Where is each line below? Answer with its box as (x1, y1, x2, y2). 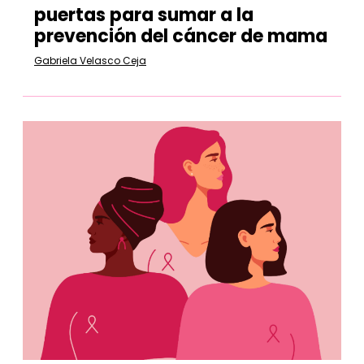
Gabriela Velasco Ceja (34, 54, 146, 67)
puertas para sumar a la (34, 2, 253, 28)
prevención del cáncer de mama (34, 24, 327, 49)
